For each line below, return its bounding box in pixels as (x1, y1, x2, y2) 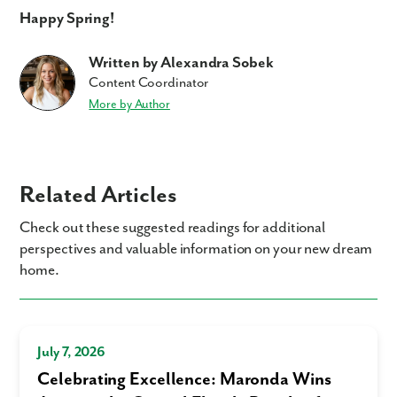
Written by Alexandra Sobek (89, 54, 274, 73)
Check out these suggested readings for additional (19, 219, 326, 237)
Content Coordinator (89, 74, 209, 92)
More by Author (89, 97, 170, 113)
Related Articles (19, 182, 177, 210)
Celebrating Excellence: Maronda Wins (37, 370, 331, 391)
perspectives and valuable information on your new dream (19, 240, 373, 259)
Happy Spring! (19, 10, 114, 28)
